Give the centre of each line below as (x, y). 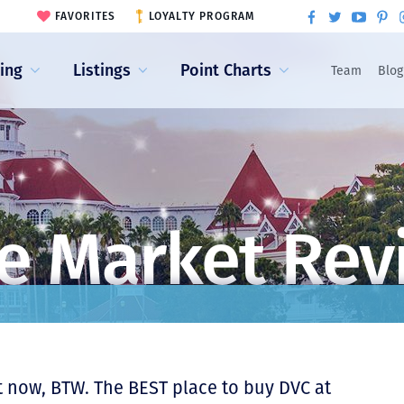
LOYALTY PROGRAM (202, 16)
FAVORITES (85, 16)
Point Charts (226, 70)
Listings (101, 70)
